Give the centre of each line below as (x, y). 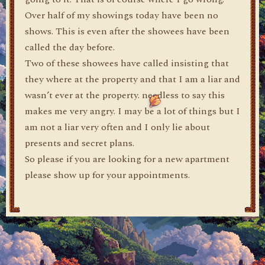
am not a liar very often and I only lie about (117, 127)
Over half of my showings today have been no (122, 15)
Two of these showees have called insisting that (127, 63)
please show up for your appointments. (107, 175)
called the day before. (70, 47)
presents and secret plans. (80, 143)
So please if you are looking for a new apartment (127, 159)
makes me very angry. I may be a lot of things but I (132, 111)
